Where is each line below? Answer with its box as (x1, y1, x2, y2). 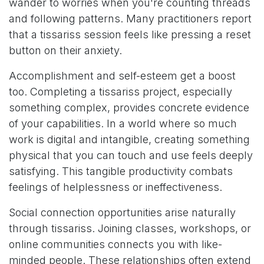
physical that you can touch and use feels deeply (9, 149, 253, 162)
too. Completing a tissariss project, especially (9, 85, 232, 98)
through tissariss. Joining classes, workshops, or (9, 222, 251, 235)
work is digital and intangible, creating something (9, 133, 250, 146)
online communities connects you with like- (9, 238, 222, 251)
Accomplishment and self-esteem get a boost (9, 70, 236, 82)
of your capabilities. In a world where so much (9, 117, 237, 130)
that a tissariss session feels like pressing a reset (9, 28, 251, 41)
